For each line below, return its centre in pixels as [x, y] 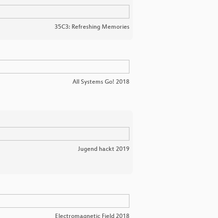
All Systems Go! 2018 [101, 82]
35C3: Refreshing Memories [92, 27]
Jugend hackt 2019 [104, 150]
